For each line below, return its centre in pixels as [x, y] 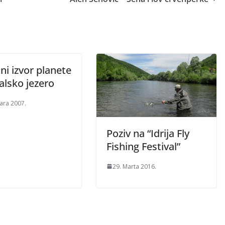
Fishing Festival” [143, 146]
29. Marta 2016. [134, 166]
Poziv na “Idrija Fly [148, 133]
